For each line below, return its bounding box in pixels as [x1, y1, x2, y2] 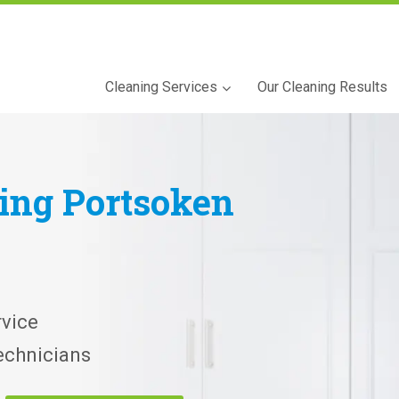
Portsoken [62, 177, 234, 225]
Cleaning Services [105, 77, 217, 95]
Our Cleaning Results [257, 77, 387, 95]
